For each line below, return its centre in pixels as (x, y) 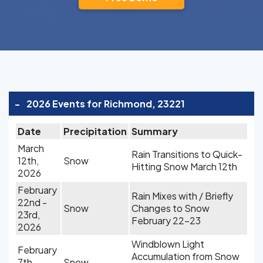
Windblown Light (168, 244)
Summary (155, 131)
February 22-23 (166, 220)
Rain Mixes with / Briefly (182, 196)
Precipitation (95, 131)
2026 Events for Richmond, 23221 (106, 104)
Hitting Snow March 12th (184, 166)
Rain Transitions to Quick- (187, 154)
